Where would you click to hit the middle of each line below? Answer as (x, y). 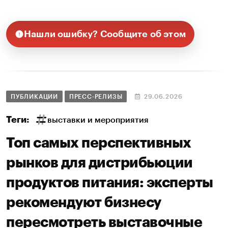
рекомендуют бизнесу (84, 202)
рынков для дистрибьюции (99, 163)
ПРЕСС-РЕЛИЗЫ (96, 96)
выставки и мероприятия (98, 120)
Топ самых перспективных (99, 143)
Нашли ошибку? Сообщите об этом (105, 34)
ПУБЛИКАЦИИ (34, 96)
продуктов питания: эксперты (110, 182)
